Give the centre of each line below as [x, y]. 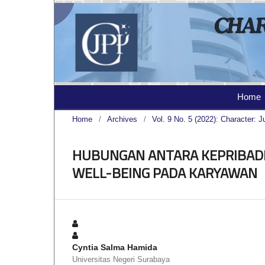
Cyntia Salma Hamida [115, 248]
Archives [122, 119]
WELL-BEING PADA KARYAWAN [165, 173]
